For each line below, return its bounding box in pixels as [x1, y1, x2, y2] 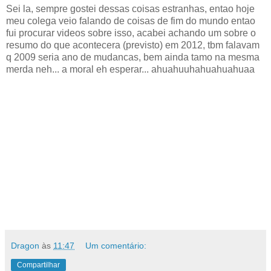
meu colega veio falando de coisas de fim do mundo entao [6, 15, 255, 26]
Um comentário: [85, 240, 147, 250]
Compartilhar [17, 260, 60, 269]
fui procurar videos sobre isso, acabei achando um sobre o [6, 27, 256, 38]
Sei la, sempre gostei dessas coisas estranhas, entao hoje [6, 3, 255, 14]
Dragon [11, 240, 39, 250]
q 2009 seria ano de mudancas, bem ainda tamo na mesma [6, 51, 260, 62]
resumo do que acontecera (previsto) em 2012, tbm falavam [6, 39, 260, 50]
